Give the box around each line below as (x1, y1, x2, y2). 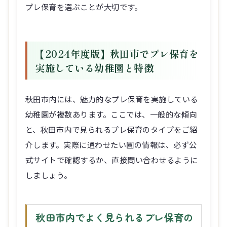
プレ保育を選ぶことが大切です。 (25, 1, 142, 13)
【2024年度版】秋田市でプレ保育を (35, 46, 199, 61)
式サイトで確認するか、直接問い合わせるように (25, 154, 198, 166)
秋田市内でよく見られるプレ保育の (35, 210, 194, 225)
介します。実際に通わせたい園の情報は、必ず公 (25, 139, 197, 150)
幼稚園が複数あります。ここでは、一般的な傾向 (25, 108, 197, 120)
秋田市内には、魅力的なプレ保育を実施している (25, 93, 198, 105)
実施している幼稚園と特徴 (35, 60, 154, 75)
